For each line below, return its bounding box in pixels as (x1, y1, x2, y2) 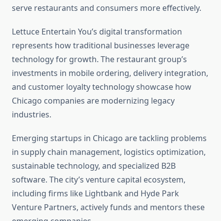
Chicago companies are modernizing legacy (12, 95, 175, 107)
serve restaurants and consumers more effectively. (12, 2, 201, 14)
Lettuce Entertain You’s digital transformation (12, 26, 182, 37)
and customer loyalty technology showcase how (12, 81, 191, 93)
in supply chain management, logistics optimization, (12, 147, 206, 158)
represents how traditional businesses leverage (12, 40, 189, 51)
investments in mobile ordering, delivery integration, (12, 68, 208, 79)
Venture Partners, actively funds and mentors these (12, 202, 205, 213)
